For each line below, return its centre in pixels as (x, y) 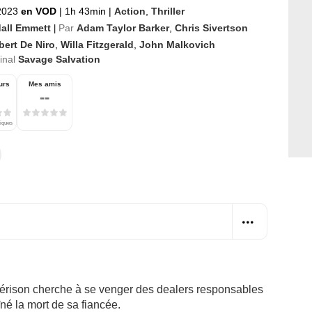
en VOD (40, 11)
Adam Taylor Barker (123, 28)
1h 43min (85, 11)
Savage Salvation (59, 59)
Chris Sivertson (211, 28)
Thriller (168, 11)
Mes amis (45, 84)
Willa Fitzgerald (97, 44)
